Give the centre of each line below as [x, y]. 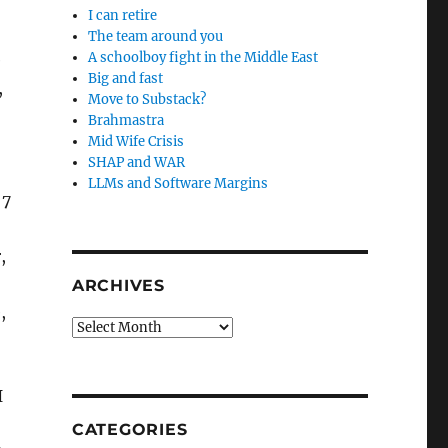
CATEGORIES [129, 429]
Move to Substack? [147, 99]
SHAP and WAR [137, 162]
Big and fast [126, 78]
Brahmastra [126, 120]
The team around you [156, 36]
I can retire [123, 15]
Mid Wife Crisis [136, 141]
